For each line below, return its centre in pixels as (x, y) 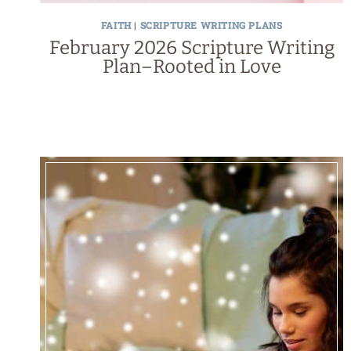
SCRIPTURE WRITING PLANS (211, 25)
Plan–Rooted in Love (192, 67)
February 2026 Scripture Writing (192, 48)
